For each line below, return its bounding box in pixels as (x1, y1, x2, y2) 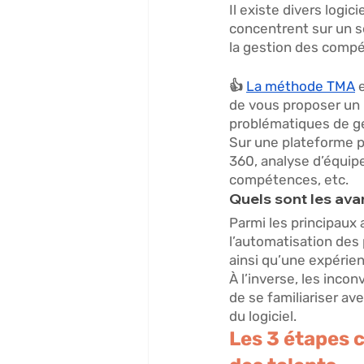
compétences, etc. (229, 171, 352, 188)
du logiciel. (229, 308, 300, 325)
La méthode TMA (246, 78, 355, 95)
